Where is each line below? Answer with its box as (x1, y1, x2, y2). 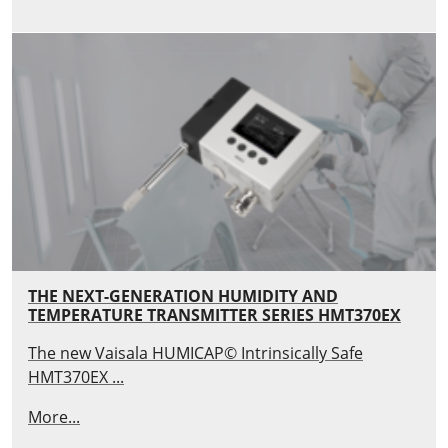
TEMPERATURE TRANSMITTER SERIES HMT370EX (28, 304, 401, 327)
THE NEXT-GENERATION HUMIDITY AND (28, 285, 338, 308)
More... (28, 406, 80, 429)
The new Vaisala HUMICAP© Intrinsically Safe (28, 342, 363, 365)
